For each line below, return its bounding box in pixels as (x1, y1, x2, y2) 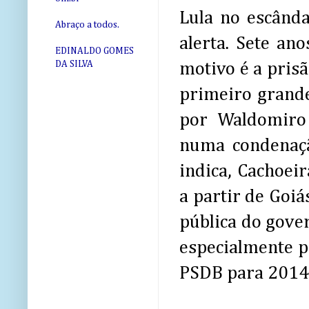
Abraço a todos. (55, 20, 119, 30)
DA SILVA (55, 59, 93, 70)
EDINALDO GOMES (55, 46, 134, 57)
